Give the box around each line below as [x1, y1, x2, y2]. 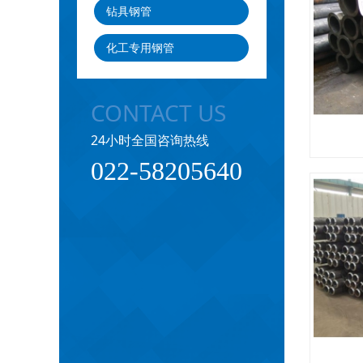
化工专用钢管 [106, 39, 174, 55]
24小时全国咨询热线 [90, 130, 209, 149]
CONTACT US [90, 96, 226, 128]
